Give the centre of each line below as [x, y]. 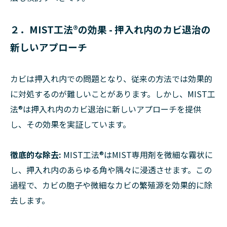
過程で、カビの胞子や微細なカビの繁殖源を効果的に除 [111, 185]
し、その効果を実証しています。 [70, 124]
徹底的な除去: [36, 154]
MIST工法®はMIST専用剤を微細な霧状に [137, 154]
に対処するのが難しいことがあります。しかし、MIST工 [113, 93]
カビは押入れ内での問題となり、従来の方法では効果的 [111, 78]
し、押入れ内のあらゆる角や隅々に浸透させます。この [111, 169]
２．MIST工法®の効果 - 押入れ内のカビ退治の [110, 29]
